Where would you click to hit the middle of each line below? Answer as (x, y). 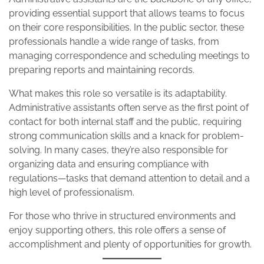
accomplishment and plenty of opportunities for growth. (130, 245)
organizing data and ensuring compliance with (109, 164)
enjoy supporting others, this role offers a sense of (117, 230)
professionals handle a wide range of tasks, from (114, 42)
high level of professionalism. (72, 193)
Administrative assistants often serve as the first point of (129, 108)
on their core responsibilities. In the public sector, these (126, 28)
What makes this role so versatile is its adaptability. (118, 94)
